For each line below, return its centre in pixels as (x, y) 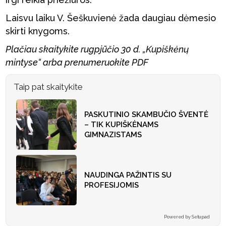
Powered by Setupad (187, 217)
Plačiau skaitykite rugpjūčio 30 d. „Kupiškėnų (97, 49)
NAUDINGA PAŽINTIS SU (128, 175)
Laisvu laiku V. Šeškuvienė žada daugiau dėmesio (111, 18)
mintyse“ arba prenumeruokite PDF (77, 62)
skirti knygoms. (38, 31)
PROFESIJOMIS (112, 185)
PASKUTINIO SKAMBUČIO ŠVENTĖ (147, 115)
